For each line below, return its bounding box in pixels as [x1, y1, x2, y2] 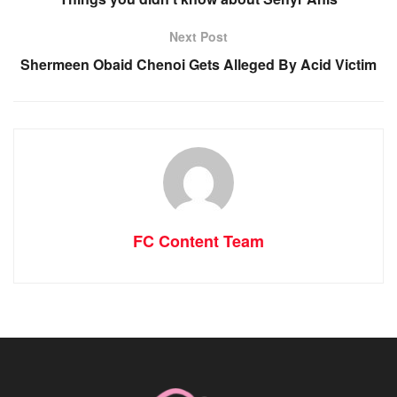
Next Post [169, 27, 228, 45]
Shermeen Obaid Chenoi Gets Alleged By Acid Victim [20, 53, 377, 74]
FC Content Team [133, 229, 264, 253]
